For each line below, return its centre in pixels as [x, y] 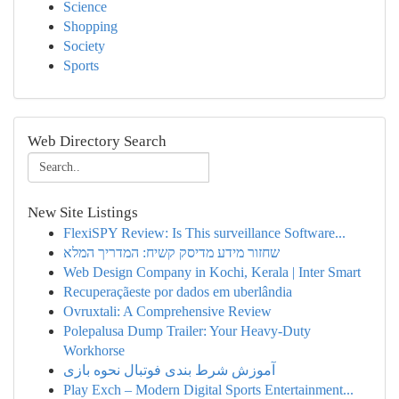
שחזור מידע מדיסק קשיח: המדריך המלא [171, 252]
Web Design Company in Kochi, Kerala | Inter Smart [212, 272]
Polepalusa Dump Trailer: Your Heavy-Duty [187, 331]
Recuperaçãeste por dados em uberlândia [178, 292]
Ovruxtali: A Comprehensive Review [167, 311]
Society [84, 46]
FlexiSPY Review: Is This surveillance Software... [204, 233]
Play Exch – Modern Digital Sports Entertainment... [208, 390]
